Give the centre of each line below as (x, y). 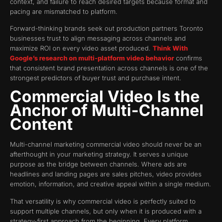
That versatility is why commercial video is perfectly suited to (103, 201)
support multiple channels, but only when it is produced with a (106, 211)
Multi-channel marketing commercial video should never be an (106, 144)
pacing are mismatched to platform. (64, 11)
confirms (188, 58)
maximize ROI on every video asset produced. (81, 48)
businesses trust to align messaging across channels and (98, 38)
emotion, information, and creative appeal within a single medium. (111, 184)
